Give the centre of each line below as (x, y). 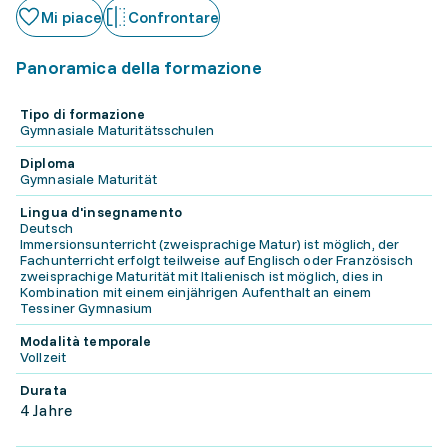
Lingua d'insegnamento (101, 212)
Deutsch (46, 228)
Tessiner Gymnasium (86, 308)
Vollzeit (43, 357)
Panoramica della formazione (139, 67)
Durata (43, 390)
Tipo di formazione (83, 114)
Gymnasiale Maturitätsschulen (117, 130)
